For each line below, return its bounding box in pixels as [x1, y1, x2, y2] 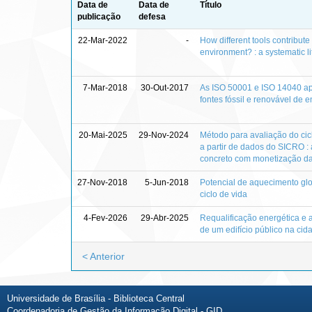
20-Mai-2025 [79, 130, 127, 140]
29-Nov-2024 [139, 130, 189, 140]
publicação [77, 11, 120, 22]
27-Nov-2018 [77, 177, 127, 187]
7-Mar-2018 [83, 82, 127, 93]
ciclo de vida [200, 189, 247, 199]
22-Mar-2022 [78, 35, 127, 45]
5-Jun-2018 [145, 177, 189, 187]
